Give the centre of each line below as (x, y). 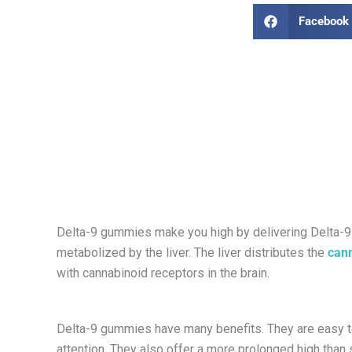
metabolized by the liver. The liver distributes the (192, 252)
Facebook (324, 22)
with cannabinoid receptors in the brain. (163, 273)
